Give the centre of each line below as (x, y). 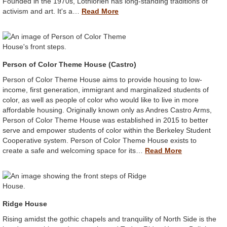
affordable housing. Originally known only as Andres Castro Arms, (107, 110)
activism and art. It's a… (42, 11)
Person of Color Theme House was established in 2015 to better (105, 120)
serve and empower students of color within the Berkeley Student (107, 130)
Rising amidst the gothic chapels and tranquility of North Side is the (109, 219)
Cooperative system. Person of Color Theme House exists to (100, 141)
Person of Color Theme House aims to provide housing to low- (102, 80)
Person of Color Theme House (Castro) (69, 65)
